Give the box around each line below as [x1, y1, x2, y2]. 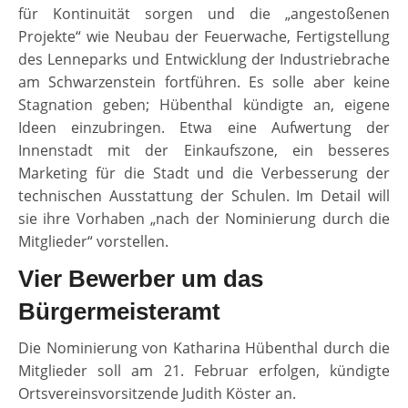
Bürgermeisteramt [18, 298, 220, 326]
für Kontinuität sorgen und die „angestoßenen [18, 4, 390, 25]
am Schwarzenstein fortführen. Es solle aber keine [18, 72, 390, 93]
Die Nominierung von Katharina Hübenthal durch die [18, 338, 390, 359]
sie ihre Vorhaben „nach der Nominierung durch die [18, 209, 390, 229]
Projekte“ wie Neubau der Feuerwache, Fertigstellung [18, 26, 390, 47]
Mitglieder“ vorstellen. [18, 231, 168, 252]
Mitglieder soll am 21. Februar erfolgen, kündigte [18, 361, 390, 382]
